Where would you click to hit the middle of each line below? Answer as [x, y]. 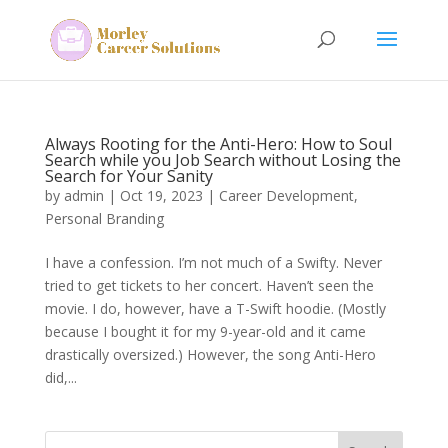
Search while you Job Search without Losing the [222, 160]
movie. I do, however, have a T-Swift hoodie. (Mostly [215, 308]
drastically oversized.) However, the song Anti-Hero [210, 354]
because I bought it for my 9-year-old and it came [205, 331]
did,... [60, 377]
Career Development [286, 195]
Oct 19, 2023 [161, 195]
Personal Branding [104, 218]
